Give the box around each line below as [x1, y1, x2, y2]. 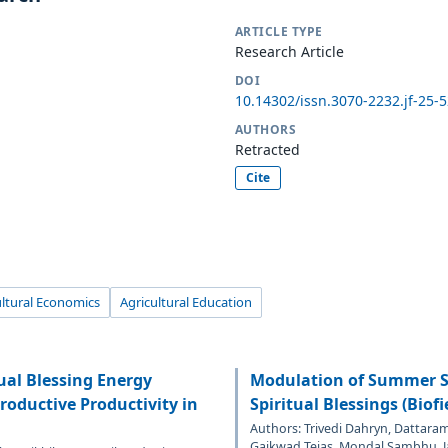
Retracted [235, 139, 300, 159]
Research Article [235, 41, 344, 61]
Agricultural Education [120, 292, 252, 311]
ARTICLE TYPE [235, 22, 323, 40]
